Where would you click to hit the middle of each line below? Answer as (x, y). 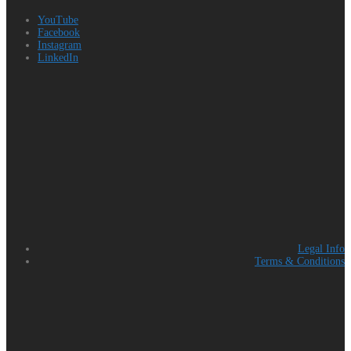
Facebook (59, 33)
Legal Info (321, 249)
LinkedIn (58, 58)
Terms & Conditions (300, 262)
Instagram (60, 45)
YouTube (58, 20)
